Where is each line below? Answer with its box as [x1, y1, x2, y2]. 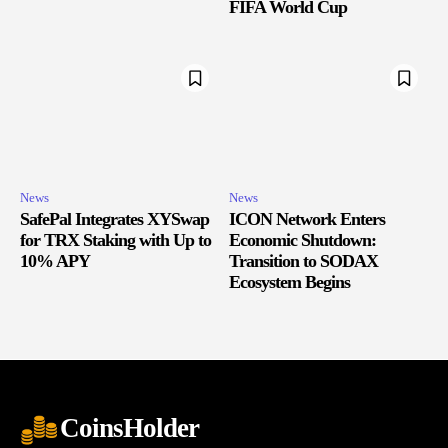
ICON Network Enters [229, 208, 385, 229]
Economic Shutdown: [229, 229, 376, 250]
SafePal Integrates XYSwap [20, 208, 209, 229]
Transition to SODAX [229, 250, 378, 271]
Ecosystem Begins [229, 271, 350, 292]
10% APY [20, 250, 90, 271]
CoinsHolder [60, 412, 199, 443]
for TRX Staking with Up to [20, 229, 211, 250]
